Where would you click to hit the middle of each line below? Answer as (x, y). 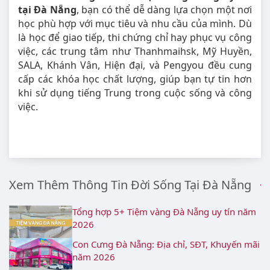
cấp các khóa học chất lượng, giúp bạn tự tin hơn (135, 79)
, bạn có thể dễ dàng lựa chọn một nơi (164, 9)
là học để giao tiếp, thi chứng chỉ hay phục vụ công (135, 37)
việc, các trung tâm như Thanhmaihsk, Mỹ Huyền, (135, 51)
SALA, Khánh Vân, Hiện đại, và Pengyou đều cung (135, 65)
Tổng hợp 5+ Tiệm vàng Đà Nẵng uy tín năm (164, 211)
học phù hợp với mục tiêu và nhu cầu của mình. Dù (135, 23)
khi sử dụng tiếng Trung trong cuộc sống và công (135, 93)
